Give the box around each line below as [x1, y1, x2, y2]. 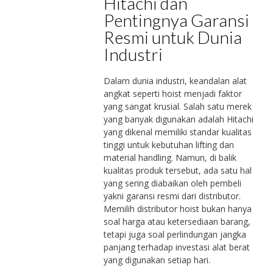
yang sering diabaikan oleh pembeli [103, 177, 241, 189]
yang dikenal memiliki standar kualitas [103, 126, 252, 138]
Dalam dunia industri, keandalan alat [103, 74, 247, 87]
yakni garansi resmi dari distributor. [103, 190, 241, 202]
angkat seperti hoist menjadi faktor [103, 87, 242, 99]
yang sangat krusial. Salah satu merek [103, 100, 252, 112]
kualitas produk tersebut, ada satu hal [103, 164, 252, 176]
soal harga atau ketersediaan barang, [103, 215, 250, 227]
